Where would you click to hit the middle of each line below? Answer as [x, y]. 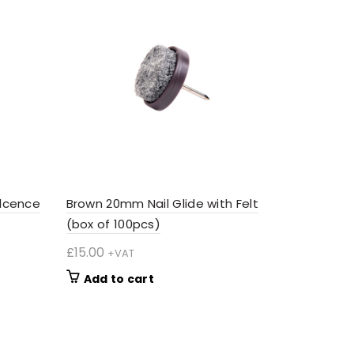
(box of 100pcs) [113, 224]
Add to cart [119, 279]
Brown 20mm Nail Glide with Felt [162, 204]
